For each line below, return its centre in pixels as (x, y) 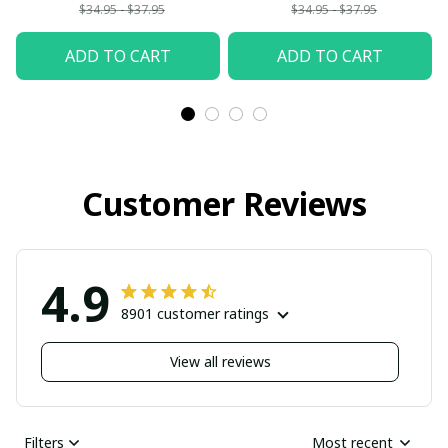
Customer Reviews (224, 203)
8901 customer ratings (195, 313)
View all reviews (220, 362)
